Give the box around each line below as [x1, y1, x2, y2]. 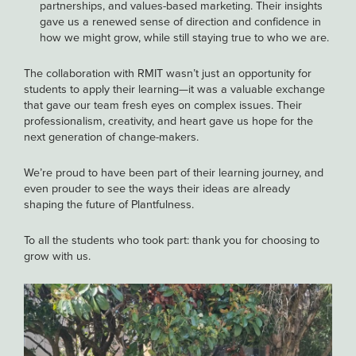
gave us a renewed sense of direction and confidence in [40, 12, 321, 30]
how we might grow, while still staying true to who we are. [40, 28, 329, 46]
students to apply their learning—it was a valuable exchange [24, 79, 325, 98]
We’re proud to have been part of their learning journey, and [24, 163, 323, 181]
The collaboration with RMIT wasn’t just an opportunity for [24, 64, 311, 82]
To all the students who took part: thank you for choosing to [24, 231, 319, 250]
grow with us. [24, 247, 91, 265]
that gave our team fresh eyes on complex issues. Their [24, 95, 302, 114]
